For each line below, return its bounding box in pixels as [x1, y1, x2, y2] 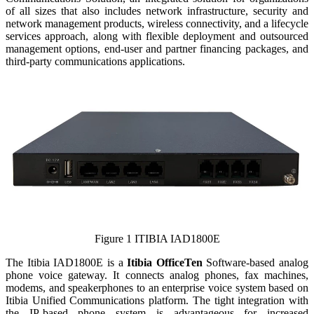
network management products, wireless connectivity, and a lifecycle [6, 17, 308, 29]
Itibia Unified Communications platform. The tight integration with [6, 294, 308, 306]
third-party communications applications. [6, 55, 185, 67]
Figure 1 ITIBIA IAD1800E [94, 232, 220, 245]
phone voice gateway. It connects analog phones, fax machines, [6, 268, 308, 281]
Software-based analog [206, 256, 308, 268]
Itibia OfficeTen [127, 256, 207, 268]
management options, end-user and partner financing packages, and [6, 42, 308, 55]
